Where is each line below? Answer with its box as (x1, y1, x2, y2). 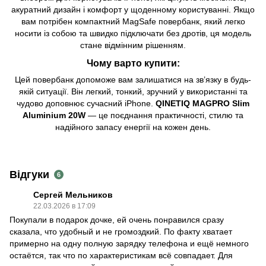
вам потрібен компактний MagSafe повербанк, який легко (21, 16, 245, 26)
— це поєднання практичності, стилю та (85, 110, 243, 121)
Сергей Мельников (33, 190, 113, 200)
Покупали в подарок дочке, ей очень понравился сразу (9, 215, 224, 225)
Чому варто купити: (86, 58, 180, 69)
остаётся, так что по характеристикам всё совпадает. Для (9, 251, 233, 261)
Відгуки (9, 169, 49, 181)
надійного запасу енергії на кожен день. (55, 122, 211, 132)
